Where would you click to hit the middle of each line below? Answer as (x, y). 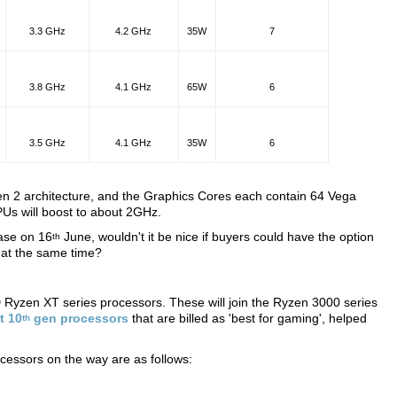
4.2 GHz (133, 31)
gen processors (79, 318)
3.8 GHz (47, 87)
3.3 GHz (47, 31)
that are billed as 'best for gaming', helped (248, 318)
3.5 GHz (47, 143)
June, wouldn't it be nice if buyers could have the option (217, 237)
